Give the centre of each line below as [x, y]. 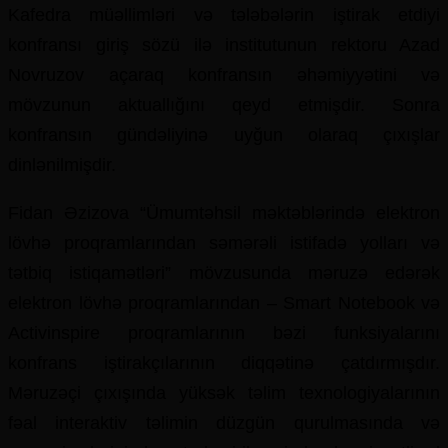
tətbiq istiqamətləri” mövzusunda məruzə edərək [224, 273]
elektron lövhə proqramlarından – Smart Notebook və [224, 303]
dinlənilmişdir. [62, 165]
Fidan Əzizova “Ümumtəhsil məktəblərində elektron [224, 213]
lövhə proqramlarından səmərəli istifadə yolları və [224, 243]
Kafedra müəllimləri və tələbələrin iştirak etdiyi [224, 15]
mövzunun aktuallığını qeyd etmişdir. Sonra [224, 105]
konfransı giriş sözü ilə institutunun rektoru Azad [224, 45]
